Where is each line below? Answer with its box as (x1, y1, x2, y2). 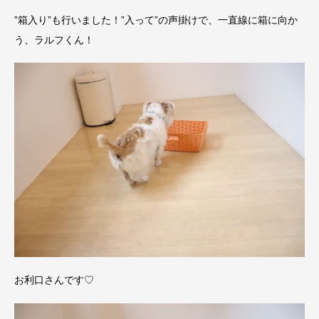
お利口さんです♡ (14, 274, 94, 286)
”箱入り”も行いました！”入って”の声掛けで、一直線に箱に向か (14, 14, 298, 26)
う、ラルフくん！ (14, 33, 94, 46)
